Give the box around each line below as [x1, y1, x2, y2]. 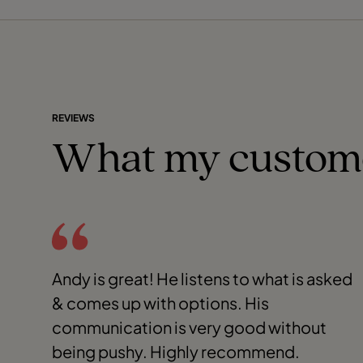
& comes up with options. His [52, 292, 269, 313]
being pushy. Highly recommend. [52, 340, 300, 361]
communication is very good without [52, 316, 327, 337]
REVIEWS [52, 111, 95, 124]
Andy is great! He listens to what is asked [52, 267, 352, 288]
